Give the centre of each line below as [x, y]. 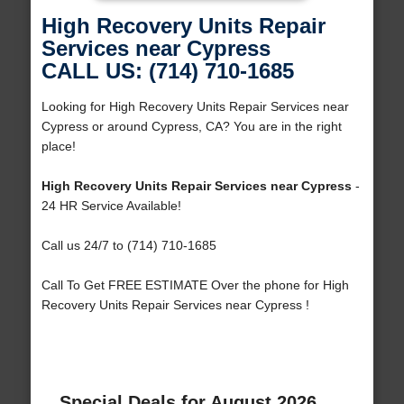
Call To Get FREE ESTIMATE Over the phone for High [195, 285]
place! [58, 147]
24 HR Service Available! [111, 206]
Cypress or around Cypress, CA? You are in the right [191, 127]
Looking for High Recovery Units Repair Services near [195, 107]
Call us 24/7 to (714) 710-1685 [129, 246]
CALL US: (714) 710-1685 [167, 71]
